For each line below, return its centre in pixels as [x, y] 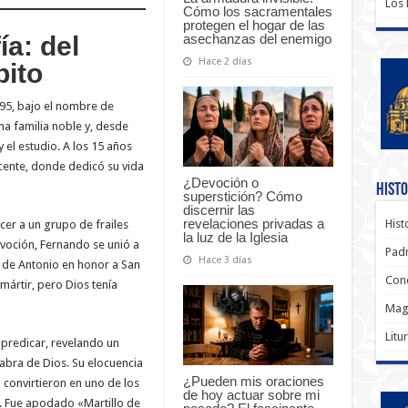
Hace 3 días [225, 260]
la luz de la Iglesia [235, 237]
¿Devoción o [220, 182]
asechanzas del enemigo [257, 39]
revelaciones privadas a [253, 223]
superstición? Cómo [242, 196]
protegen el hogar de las [254, 25]
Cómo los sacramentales [257, 12]
